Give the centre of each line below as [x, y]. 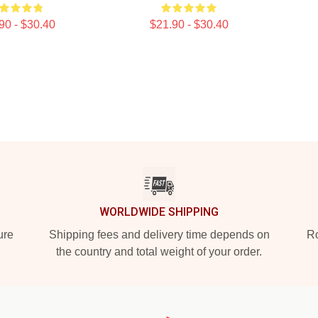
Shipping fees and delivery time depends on [159, 235]
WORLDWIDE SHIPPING [159, 212]
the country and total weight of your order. [159, 252]
